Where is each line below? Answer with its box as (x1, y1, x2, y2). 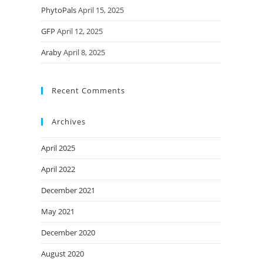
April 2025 (41, 142, 75, 153)
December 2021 (41, 184, 95, 195)
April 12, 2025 (57, 25, 103, 36)
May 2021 (41, 205, 75, 217)
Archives (52, 116, 86, 127)
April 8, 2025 (63, 46, 105, 58)
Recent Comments (52, 85, 125, 96)
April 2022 (41, 163, 75, 174)
